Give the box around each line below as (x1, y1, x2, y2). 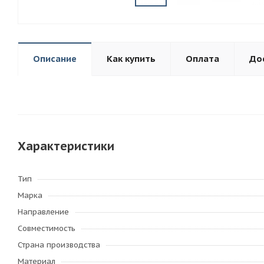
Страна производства (18, 240, 100, 250)
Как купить (107, 53, 156, 64)
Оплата (186, 53, 219, 64)
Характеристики (18, 138, 114, 154)
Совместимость (18, 223, 75, 233)
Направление (18, 207, 69, 217)
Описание (33, 53, 77, 64)
